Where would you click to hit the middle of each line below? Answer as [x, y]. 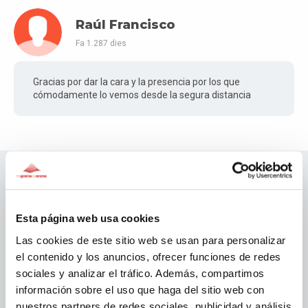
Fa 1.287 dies [101, 43]
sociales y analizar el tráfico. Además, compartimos [140, 273]
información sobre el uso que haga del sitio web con [140, 289]
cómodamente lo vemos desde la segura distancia [142, 95]
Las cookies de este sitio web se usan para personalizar [151, 240]
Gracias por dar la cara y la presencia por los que [136, 82]
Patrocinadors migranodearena [154, 200]
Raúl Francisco [125, 25]
